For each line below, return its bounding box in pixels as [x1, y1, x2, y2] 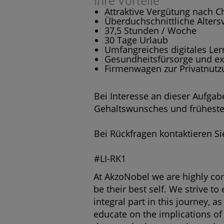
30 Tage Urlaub [104, 33, 168, 46]
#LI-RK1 [94, 152, 126, 164]
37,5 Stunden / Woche [104, 24, 196, 36]
